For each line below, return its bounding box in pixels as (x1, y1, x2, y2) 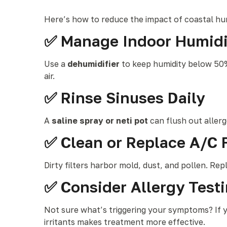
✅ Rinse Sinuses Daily (44, 89, 205, 107)
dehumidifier (67, 59, 120, 69)
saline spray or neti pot (52, 116, 148, 126)
